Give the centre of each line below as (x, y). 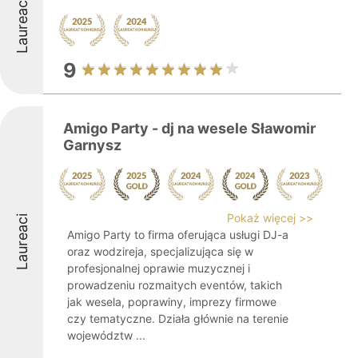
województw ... (106, 335)
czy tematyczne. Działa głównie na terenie (178, 318)
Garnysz (92, 145)
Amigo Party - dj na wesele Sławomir (189, 128)
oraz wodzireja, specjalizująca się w (160, 251)
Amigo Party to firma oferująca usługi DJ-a (178, 235)
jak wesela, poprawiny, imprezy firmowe (172, 302)
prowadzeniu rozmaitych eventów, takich (175, 285)
